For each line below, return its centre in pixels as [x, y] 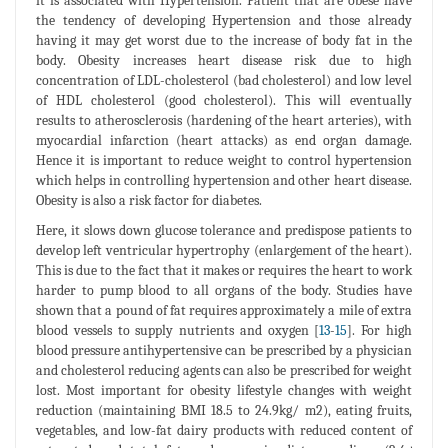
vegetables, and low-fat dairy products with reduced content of [224, 430]
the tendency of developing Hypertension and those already [224, 20]
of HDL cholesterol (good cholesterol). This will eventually [224, 100]
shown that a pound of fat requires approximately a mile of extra [224, 310]
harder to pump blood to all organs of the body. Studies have [224, 290]
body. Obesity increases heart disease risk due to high [224, 60]
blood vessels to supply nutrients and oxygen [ [178, 330]
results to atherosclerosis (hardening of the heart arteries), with [224, 120]
